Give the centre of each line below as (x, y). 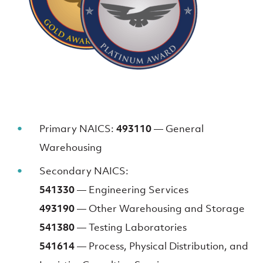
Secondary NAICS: (84, 171)
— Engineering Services (132, 190)
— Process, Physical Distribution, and (162, 246)
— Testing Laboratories (131, 227)
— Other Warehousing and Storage (160, 208)
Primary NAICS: (78, 129)
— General (178, 129)
